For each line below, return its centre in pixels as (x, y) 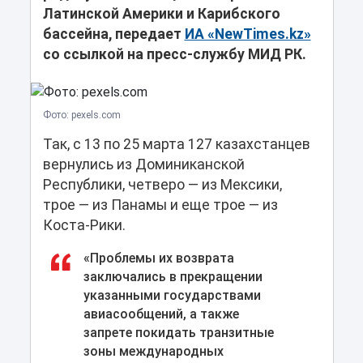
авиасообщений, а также (161, 314)
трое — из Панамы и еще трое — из (160, 205)
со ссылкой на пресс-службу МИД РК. (176, 55)
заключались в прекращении (173, 277)
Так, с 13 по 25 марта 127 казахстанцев (176, 145)
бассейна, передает (113, 34)
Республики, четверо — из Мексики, (162, 185)
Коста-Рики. (84, 226)
